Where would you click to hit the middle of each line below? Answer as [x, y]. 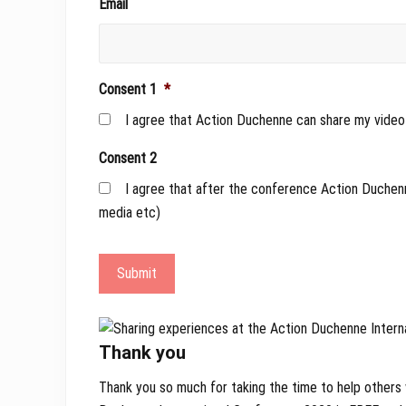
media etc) [130, 213]
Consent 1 [128, 90]
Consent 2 [128, 159]
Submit [137, 274]
